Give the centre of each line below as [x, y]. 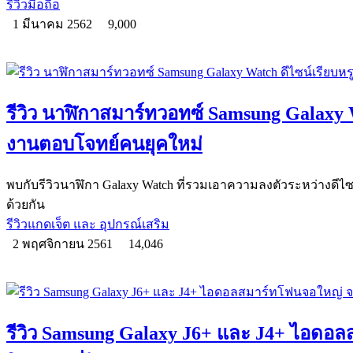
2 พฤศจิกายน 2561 [64, 243]
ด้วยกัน [26, 204]
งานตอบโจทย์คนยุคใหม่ [104, 144]
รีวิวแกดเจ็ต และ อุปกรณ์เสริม [88, 224]
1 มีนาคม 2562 [54, 24]
